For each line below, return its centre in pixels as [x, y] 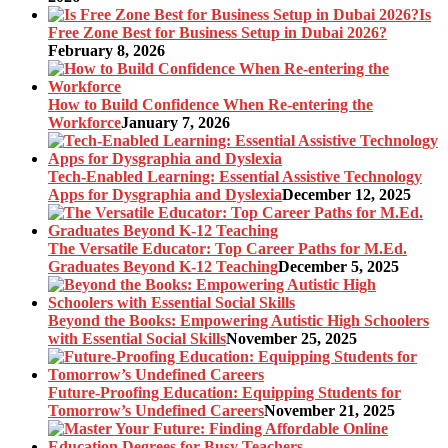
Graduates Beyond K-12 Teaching [163, 266]
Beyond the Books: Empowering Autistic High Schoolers [238, 320]
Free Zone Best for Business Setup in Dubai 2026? [217, 32]
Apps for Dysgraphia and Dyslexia [165, 194]
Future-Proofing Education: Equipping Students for [224, 392]
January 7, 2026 [175, 122]
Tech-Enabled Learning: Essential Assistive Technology [235, 176]
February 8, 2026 [106, 50]
